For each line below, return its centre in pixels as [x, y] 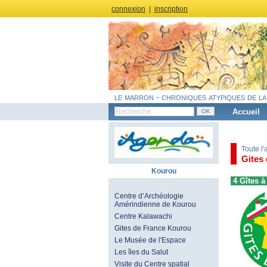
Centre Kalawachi [143, 216]
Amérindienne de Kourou [155, 204]
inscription [171, 9]
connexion [128, 9]
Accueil [246, 112]
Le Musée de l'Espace [150, 240]
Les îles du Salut [141, 252]
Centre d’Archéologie [149, 196]
